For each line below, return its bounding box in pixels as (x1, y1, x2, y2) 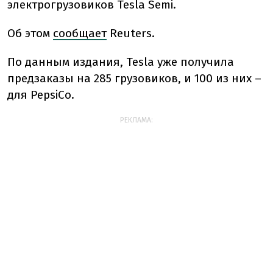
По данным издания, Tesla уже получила (7, 55, 234, 69)
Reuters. (107, 26, 155, 40)
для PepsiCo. (7, 88, 74, 102)
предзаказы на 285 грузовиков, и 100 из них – (7, 71, 261, 85)
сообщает (53, 26, 107, 40)
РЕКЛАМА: (120, 116, 153, 124)
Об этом (7, 26, 53, 40)
